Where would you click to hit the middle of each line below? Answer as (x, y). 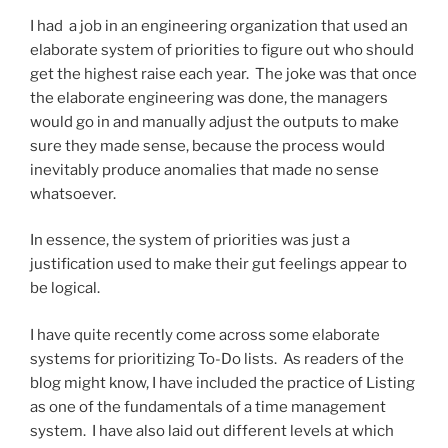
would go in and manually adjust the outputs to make (214, 121)
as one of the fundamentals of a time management (208, 406)
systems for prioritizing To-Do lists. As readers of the (217, 358)
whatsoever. (73, 193)
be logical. (65, 288)
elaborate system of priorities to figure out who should (222, 49)
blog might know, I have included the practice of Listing (222, 382)
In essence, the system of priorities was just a (190, 240)
